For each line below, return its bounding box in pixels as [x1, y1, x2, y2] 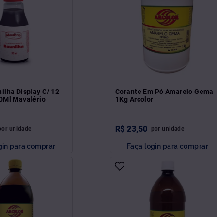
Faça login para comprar [127, 141, 208, 150]
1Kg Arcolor [115, 95, 154, 103]
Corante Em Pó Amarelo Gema [115, 87, 214, 95]
